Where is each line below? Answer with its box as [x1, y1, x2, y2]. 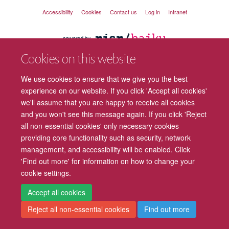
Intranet [168, 7, 187, 16]
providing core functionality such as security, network [21, 132, 191, 143]
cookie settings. [21, 167, 72, 178]
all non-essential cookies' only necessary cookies [21, 120, 179, 131]
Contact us [109, 7, 137, 16]
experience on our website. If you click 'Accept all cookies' [21, 85, 208, 96]
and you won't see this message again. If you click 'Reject [21, 108, 207, 119]
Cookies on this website [21, 50, 136, 67]
